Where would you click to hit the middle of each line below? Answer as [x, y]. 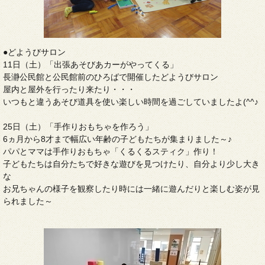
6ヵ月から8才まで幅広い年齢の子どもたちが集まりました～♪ [117, 139]
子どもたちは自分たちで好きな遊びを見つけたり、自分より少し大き [131, 164]
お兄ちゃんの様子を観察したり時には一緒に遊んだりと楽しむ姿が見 [131, 189]
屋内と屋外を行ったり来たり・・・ [69, 90]
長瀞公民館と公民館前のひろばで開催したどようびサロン [111, 77]
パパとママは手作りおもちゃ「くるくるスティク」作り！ [111, 152]
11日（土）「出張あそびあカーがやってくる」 [91, 65]
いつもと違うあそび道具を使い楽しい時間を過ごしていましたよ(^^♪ [131, 102]
